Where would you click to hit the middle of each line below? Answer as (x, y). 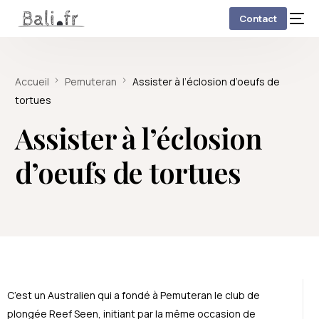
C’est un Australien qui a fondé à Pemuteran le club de (134, 295)
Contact (258, 19)
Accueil (32, 82)
